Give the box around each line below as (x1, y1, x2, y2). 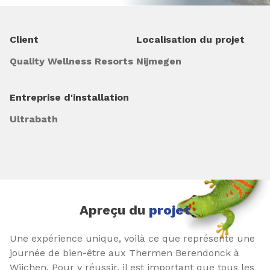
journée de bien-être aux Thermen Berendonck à (10, 247, 239, 259)
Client (10, 34, 39, 45)
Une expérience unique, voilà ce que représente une (10, 233, 255, 244)
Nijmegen (136, 55, 181, 67)
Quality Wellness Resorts (10, 55, 133, 67)
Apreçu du (80, 202, 149, 218)
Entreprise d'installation (10, 92, 129, 103)
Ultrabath (10, 113, 58, 125)
